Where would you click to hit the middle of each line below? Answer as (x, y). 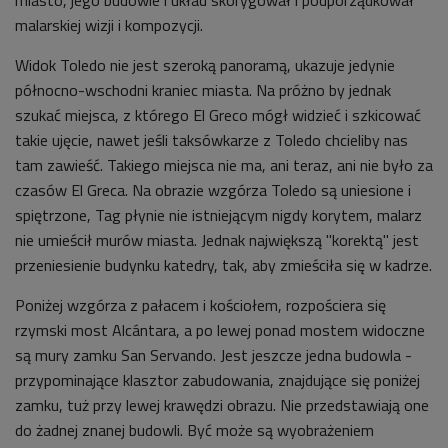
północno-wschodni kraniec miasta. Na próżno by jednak (203, 90)
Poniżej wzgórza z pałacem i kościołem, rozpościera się (200, 305)
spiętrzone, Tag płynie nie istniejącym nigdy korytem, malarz (218, 215)
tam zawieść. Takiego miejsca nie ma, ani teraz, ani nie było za (224, 165)
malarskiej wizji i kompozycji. (109, 25)
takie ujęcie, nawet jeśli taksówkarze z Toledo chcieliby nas (211, 140)
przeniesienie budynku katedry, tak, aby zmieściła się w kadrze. (223, 265)
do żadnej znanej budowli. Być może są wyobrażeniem (194, 430)
